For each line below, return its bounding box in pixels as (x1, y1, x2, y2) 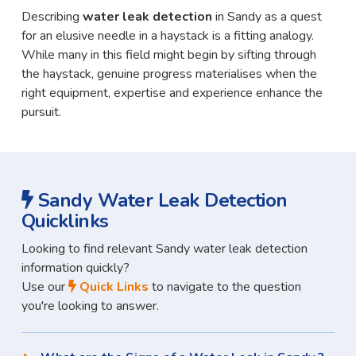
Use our (21, 278, 68, 296)
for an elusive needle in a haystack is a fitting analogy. (21, 27, 314, 45)
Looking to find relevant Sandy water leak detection (21, 240, 308, 258)
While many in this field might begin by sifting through (21, 46, 316, 64)
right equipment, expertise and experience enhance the (21, 84, 323, 103)
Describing (21, 8, 79, 26)
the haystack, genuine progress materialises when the (21, 65, 317, 83)
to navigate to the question (148, 278, 301, 296)
